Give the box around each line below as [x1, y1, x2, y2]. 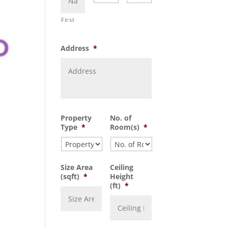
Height [110, 172, 134, 181]
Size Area [61, 162, 93, 172]
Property [61, 113, 92, 123]
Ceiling [110, 162, 134, 172]
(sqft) [61, 172, 80, 181]
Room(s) [110, 122, 140, 132]
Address [61, 43, 90, 53]
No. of [110, 113, 132, 123]
